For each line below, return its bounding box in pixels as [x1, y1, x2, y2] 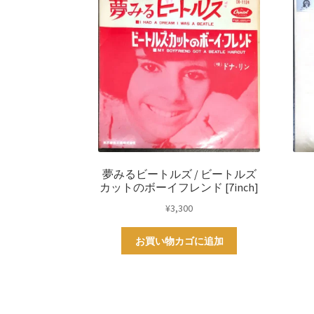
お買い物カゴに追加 [135, 234, 224, 247]
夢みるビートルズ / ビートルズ [102, 167, 257, 182]
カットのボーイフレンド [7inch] [100, 180, 259, 195]
